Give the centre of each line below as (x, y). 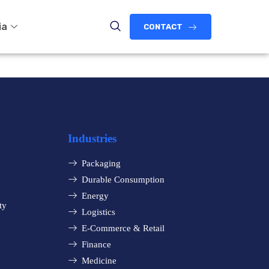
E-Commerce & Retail (123, 228)
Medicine (99, 261)
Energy (95, 196)
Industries (92, 139)
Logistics (98, 212)
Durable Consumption (123, 180)
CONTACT (163, 27)
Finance (96, 245)
